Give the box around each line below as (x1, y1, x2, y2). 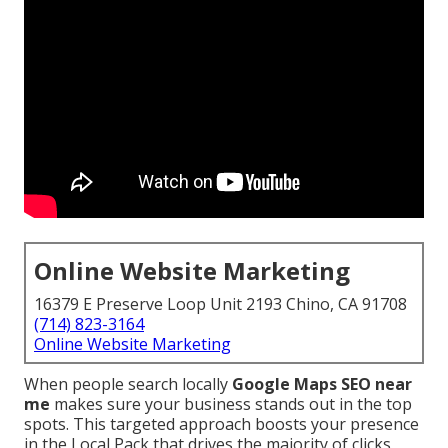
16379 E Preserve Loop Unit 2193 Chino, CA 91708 (34, 293, 407, 316)
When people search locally (24, 373, 232, 396)
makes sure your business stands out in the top (50, 393, 412, 416)
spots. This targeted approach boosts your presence (24, 413, 419, 436)
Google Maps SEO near (232, 373, 412, 396)
